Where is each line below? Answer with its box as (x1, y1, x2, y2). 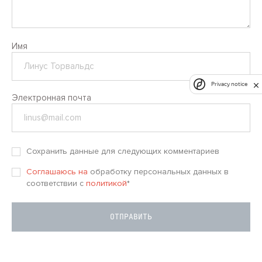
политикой (86, 178, 127, 188)
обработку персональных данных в (88, 166, 229, 177)
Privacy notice (211, 81, 247, 88)
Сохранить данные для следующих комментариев (26, 146, 220, 156)
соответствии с (26, 178, 87, 188)
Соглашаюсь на (26, 166, 88, 177)
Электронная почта (12, 92, 91, 103)
